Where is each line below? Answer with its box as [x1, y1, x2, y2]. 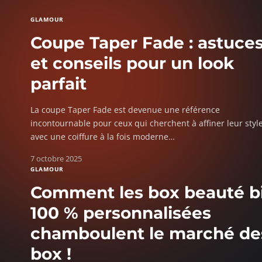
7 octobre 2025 [30, 153, 82, 164]
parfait [30, 74, 87, 94]
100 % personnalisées [30, 203, 211, 223]
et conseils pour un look [30, 53, 234, 73]
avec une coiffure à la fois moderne [30, 131, 168, 142]
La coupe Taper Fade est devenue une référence [30, 104, 220, 115]
